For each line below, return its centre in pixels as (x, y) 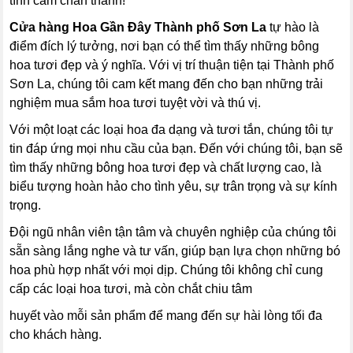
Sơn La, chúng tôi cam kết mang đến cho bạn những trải (167, 84)
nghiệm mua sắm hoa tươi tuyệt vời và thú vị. (136, 103)
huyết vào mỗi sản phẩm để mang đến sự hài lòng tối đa (166, 316)
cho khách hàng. (56, 334)
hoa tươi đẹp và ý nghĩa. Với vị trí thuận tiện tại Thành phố (172, 65)
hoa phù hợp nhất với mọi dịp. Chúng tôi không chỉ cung (167, 270)
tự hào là (293, 27)
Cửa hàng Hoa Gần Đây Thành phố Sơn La (138, 27)
